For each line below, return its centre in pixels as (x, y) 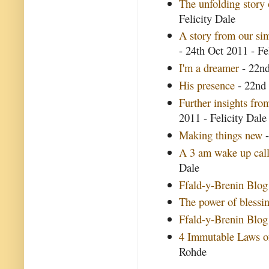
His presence (207, 85)
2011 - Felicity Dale (223, 118)
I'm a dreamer (209, 68)
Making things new (221, 134)
